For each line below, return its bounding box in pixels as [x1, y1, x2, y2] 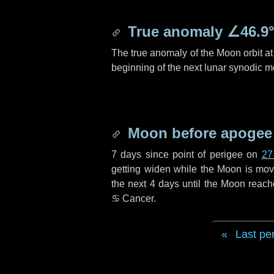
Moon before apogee [124, 125, 272, 141]
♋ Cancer [111, 193, 154, 204]
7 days [111, 149, 142, 160]
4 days [149, 179, 179, 189]
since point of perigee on [141, 149, 262, 160]
